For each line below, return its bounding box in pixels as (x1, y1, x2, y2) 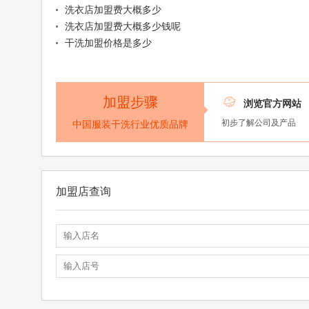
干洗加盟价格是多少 (64, 37, 152, 49)
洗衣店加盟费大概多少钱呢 (64, 21, 181, 32)
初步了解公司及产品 (221, 118, 297, 128)
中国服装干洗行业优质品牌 (72, 119, 188, 130)
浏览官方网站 (243, 98, 302, 110)
